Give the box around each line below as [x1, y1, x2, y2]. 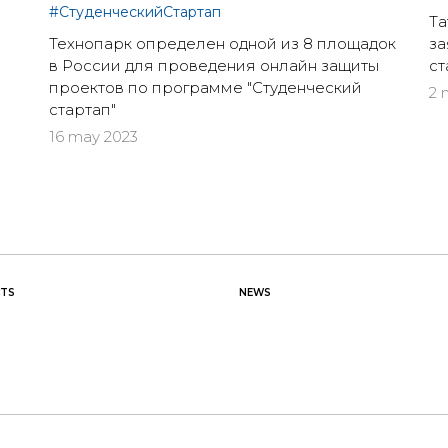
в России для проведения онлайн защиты [49, 56, 379, 76]
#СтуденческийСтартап [49, 3, 221, 22]
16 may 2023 [49, 127, 138, 147]
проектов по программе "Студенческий [49, 78, 362, 98]
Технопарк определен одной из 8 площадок [49, 34, 396, 54]
